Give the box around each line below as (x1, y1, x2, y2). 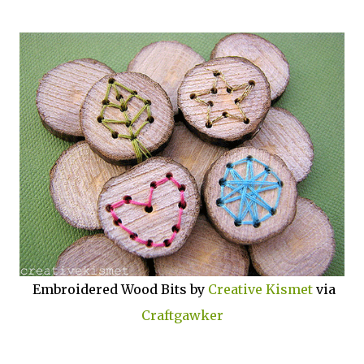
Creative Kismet (207, 281, 313, 298)
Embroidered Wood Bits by (28, 281, 208, 298)
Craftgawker (141, 307, 223, 324)
